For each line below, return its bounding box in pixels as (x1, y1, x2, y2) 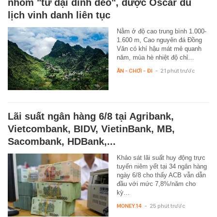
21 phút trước (160, 67, 195, 75)
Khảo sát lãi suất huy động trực (116, 154, 205, 162)
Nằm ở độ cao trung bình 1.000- (116, 28, 206, 35)
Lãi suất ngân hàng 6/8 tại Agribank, (8, 111, 174, 122)
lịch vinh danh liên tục (8, 10, 110, 21)
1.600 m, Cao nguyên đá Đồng (116, 36, 202, 44)
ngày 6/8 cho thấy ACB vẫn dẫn (116, 171, 206, 179)
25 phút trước (149, 202, 185, 210)
